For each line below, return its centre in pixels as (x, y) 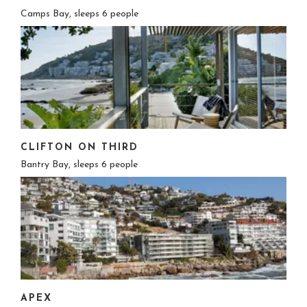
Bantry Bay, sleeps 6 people (79, 165)
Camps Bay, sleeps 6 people (79, 14)
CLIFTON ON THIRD (79, 148)
